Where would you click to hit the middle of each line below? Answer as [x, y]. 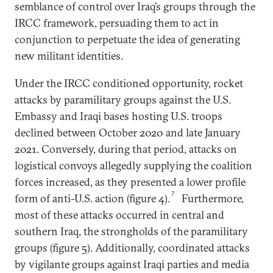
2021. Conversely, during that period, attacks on [126, 149]
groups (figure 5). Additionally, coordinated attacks [132, 248]
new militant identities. [69, 56]
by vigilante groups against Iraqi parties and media [132, 264]
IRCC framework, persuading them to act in [117, 23]
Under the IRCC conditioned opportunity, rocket [129, 83]
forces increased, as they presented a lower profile [130, 182]
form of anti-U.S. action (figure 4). [92, 199]
